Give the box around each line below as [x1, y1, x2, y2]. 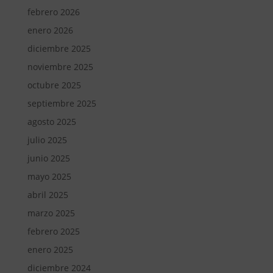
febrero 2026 [27, 5, 80, 18]
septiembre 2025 [27, 97, 96, 109]
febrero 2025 [27, 225, 80, 237]
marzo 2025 [27, 207, 75, 219]
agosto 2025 [27, 115, 76, 127]
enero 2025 [27, 243, 73, 255]
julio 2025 [27, 133, 67, 146]
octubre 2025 [27, 79, 81, 91]
